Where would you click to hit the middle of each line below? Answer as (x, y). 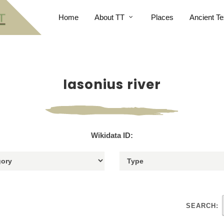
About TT (109, 17)
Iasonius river (112, 84)
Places (162, 17)
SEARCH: (202, 206)
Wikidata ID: (112, 135)
